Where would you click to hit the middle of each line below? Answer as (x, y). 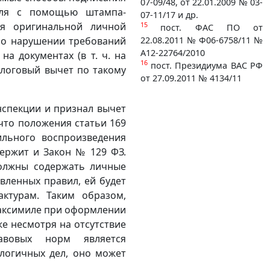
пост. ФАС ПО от (212, 27)
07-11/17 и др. (169, 14)
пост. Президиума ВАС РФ (206, 65)
